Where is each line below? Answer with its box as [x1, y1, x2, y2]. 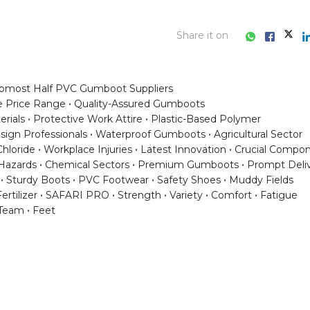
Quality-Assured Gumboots [74, 98, 205, 111]
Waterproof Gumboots [95, 128, 206, 141]
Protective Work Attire [33, 113, 143, 126]
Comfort [211, 189, 252, 202]
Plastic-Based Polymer [151, 113, 261, 126]
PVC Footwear [78, 174, 149, 187]
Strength [118, 189, 161, 202]
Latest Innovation [140, 143, 226, 156]
